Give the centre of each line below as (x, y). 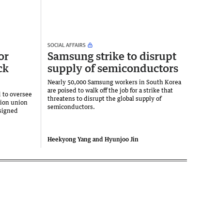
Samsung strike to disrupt (112, 56)
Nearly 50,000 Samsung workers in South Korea (114, 82)
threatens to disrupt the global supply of (104, 99)
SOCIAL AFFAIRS (67, 45)
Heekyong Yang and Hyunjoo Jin (93, 139)
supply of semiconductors (113, 68)
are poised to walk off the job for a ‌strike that (110, 91)
